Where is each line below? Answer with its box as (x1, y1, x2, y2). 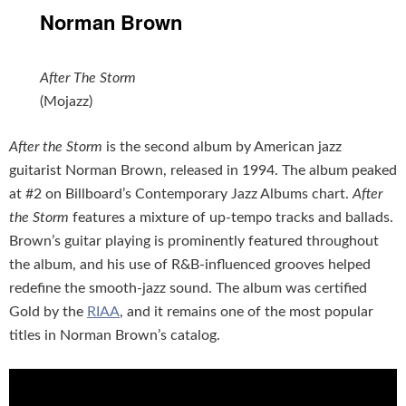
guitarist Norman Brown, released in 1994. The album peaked (9, 162, 397, 178)
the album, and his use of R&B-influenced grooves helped (9, 256, 371, 272)
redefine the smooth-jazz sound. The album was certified (9, 280, 367, 295)
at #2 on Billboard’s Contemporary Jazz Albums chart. (9, 186, 353, 201)
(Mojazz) (40, 93, 93, 109)
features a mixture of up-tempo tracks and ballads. (69, 209, 393, 225)
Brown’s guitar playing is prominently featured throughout (9, 233, 379, 248)
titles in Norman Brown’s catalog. (9, 327, 220, 343)
